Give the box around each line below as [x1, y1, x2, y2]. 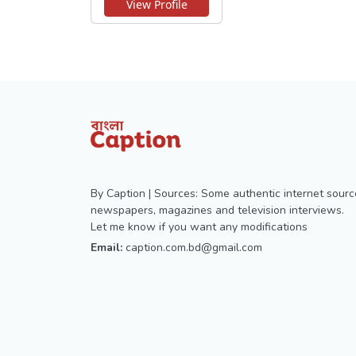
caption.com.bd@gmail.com [126, 239, 262, 255]
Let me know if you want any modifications [91, 219, 308, 234]
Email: [91, 239, 122, 255]
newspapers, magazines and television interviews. [91, 202, 344, 218]
